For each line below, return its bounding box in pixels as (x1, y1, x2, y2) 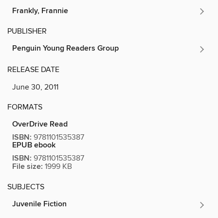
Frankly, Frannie (12, 5, 68, 16)
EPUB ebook (12, 140, 55, 150)
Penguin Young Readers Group (12, 43, 119, 54)
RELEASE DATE (7, 64, 59, 74)
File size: (12, 161, 43, 172)
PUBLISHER (7, 26, 47, 36)
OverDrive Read (12, 119, 68, 129)
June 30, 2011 (12, 82, 58, 92)
